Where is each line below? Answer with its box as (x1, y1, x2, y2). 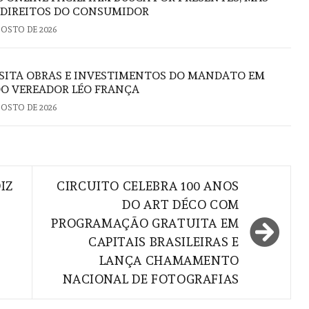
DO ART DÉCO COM (122, 197, 239, 212)
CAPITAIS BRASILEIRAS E (88, 234, 239, 249)
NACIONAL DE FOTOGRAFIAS (63, 271, 239, 286)
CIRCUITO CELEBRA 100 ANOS (57, 178, 239, 193)
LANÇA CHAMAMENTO (99, 252, 239, 268)
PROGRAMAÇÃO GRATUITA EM (51, 215, 239, 230)
